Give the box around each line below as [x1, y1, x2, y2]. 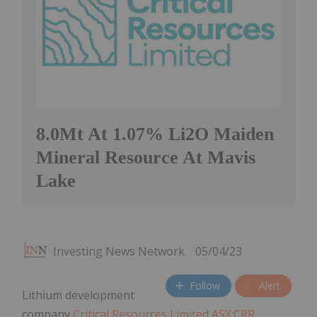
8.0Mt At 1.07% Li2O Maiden [36, 123, 274, 144]
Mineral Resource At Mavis [36, 146, 255, 168]
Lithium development [22, 287, 134, 303]
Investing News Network [53, 243, 185, 259]
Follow [190, 279, 220, 293]
